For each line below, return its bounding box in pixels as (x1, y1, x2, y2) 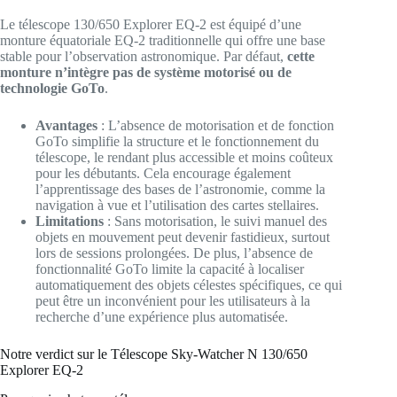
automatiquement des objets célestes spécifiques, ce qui (35, 277, 342, 293)
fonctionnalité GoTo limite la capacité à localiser (35, 261, 304, 277)
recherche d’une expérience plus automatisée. (35, 309, 288, 325)
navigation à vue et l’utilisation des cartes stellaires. (35, 198, 319, 214)
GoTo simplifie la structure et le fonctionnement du (35, 134, 319, 150)
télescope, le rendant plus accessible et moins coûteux (35, 150, 333, 166)
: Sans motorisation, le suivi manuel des (104, 214, 327, 230)
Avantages (35, 118, 97, 134)
